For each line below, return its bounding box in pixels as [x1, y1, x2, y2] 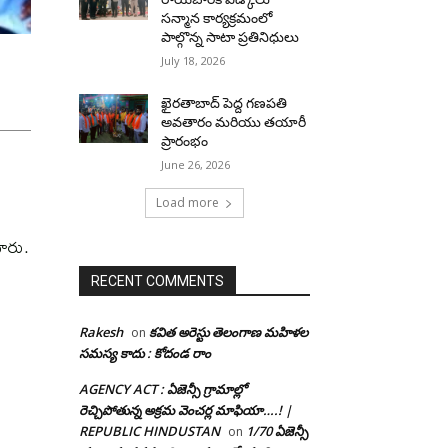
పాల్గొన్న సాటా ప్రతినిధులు [161, 29, 300, 45]
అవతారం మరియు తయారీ [161, 114, 307, 130]
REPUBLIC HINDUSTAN [79, 422, 220, 440]
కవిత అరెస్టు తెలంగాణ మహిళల [149, 323, 308, 341]
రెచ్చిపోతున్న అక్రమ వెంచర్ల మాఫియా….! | [79, 401, 292, 419]
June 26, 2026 [161, 157, 231, 172]
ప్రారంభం [161, 133, 209, 149]
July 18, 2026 [161, 53, 226, 68]
